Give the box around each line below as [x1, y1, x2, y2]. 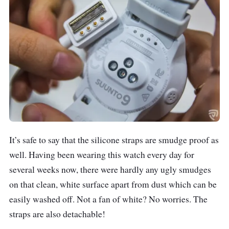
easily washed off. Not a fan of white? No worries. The [9, 193, 208, 205]
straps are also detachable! [9, 208, 105, 220]
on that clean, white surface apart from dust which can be [9, 178, 217, 190]
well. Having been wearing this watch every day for [9, 148, 194, 161]
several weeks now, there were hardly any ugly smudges [9, 163, 211, 175]
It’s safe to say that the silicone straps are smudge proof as [9, 133, 219, 146]
